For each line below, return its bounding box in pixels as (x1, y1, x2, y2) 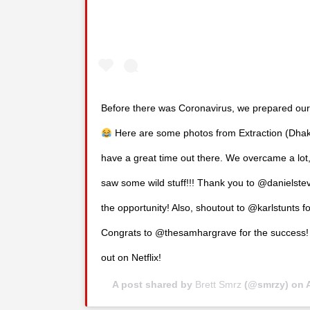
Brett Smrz (194, 279, 241, 291)
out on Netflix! (101, 252, 161, 264)
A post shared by (111, 279, 195, 291)
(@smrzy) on (241, 279, 306, 291)
